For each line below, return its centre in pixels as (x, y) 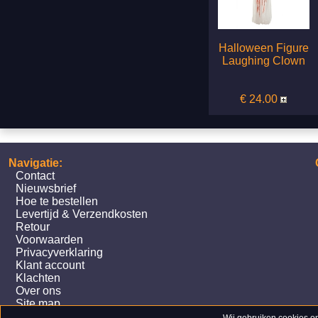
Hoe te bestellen (57, 202)
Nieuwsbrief (46, 189)
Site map (38, 304)
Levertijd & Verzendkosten (82, 214)
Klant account (50, 265)
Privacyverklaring (59, 253)
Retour (33, 227)
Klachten (38, 278)
